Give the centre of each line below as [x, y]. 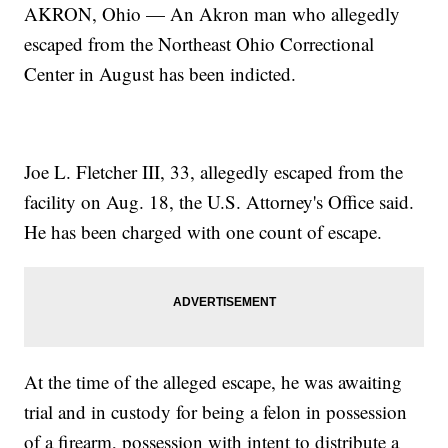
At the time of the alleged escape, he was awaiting [213, 382]
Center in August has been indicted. [160, 74]
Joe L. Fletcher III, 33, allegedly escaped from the [214, 172]
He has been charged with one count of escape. [203, 232]
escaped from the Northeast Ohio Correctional [199, 44]
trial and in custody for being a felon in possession [216, 412]
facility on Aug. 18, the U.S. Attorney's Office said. [219, 202]
